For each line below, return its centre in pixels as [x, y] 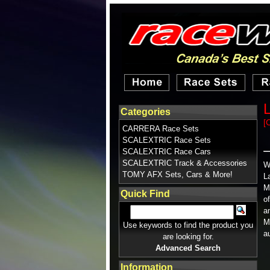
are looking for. [188, 237]
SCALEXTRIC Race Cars [167, 152]
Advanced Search [188, 248]
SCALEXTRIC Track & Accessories [185, 163]
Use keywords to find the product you [188, 225]
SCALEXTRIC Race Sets [167, 140]
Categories [146, 112]
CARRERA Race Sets [161, 129]
